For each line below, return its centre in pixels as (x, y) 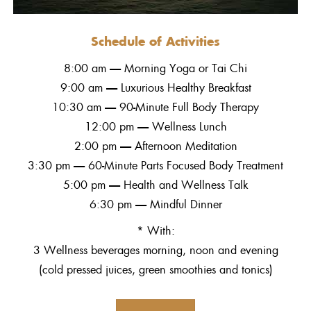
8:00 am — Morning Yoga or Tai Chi (155, 68)
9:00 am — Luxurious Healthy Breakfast (155, 87)
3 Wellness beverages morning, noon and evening (155, 250)
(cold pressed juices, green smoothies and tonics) (155, 269)
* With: (155, 230)
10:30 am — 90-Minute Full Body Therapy (155, 107)
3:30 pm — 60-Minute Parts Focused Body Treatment (155, 165)
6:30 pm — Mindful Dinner (155, 204)
